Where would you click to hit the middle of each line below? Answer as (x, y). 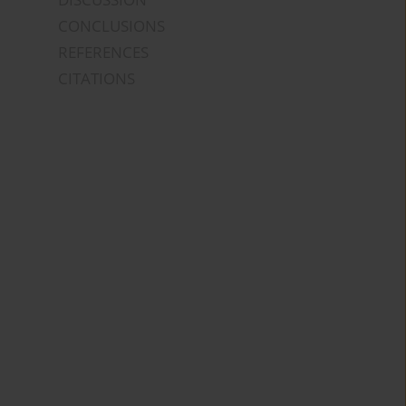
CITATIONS (97, 79)
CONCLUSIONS (112, 26)
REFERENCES (104, 53)
